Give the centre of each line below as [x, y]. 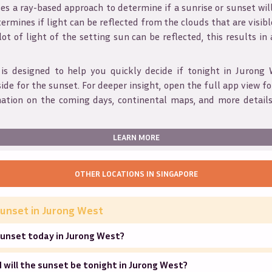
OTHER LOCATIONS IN [115, 173]
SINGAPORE [177, 173]
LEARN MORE [136, 137]
